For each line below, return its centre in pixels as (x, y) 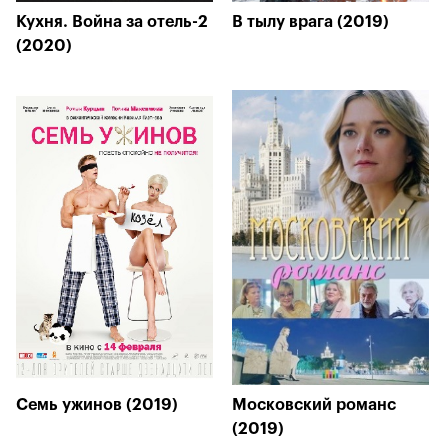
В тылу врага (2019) (310, 22)
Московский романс (314, 405)
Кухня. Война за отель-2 (112, 22)
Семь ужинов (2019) (97, 405)
